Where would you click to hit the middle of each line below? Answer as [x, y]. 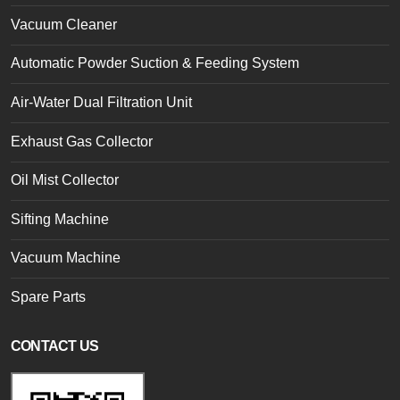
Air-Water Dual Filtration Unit [101, 102]
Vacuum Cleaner [64, 24]
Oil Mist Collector [65, 180]
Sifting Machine [60, 219]
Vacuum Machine [66, 258]
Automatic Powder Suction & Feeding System [155, 63]
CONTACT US [54, 346]
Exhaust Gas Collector [82, 141]
